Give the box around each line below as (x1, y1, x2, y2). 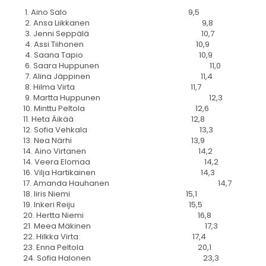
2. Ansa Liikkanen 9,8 (21, 17, 213, 29)
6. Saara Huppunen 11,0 (21, 60, 221, 72)
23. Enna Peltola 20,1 (21, 242, 211, 254)
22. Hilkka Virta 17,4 (21, 231, 206, 243)
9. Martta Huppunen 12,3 (21, 92, 223, 104)
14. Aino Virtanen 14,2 (21, 145, 213, 157)
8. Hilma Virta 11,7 (21, 81, 201, 93)
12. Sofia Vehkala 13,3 (21, 124, 213, 136)
